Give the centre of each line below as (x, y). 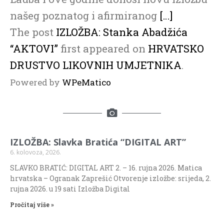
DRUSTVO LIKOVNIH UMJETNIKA (96, 65)
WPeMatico (86, 82)
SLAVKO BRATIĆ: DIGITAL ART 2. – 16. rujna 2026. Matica (106, 168)
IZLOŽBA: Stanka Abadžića (122, 32)
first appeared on (103, 49)
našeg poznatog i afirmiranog (85, 16)
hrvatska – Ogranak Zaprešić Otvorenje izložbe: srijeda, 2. (110, 178)
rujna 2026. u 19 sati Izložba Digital (70, 189)
